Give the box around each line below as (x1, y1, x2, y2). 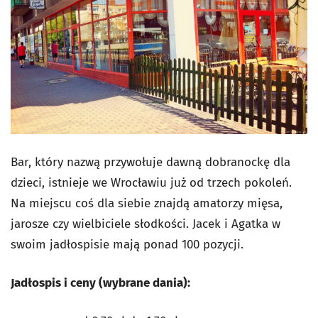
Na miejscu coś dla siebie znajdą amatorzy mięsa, (11, 195, 283, 211)
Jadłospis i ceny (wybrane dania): (11, 275, 190, 290)
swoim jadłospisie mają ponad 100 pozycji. (11, 236, 243, 252)
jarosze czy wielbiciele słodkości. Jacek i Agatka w (11, 216, 280, 231)
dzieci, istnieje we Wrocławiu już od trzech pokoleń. (11, 175, 292, 190)
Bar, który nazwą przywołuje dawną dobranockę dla (11, 154, 290, 170)
